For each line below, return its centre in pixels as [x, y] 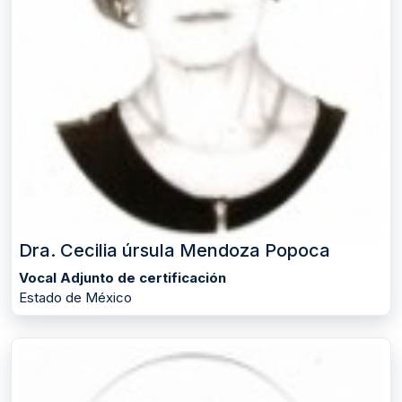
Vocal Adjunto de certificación [122, 277]
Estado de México [75, 297]
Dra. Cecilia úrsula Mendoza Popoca [175, 250]
